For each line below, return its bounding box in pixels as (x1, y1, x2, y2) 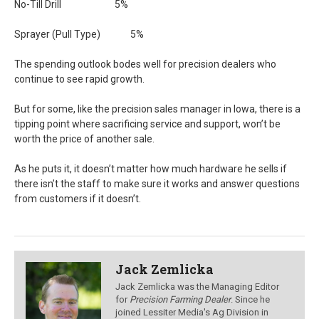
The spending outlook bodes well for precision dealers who (14, 58, 276, 70)
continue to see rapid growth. (14, 73, 145, 85)
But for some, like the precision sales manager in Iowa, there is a (14, 103, 300, 115)
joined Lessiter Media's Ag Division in (115, 307, 269, 318)
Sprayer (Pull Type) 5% (14, 28, 144, 40)
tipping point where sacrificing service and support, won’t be (14, 118, 281, 130)
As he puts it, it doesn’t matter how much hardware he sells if (14, 163, 287, 174)
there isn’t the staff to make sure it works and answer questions (14, 178, 300, 189)
